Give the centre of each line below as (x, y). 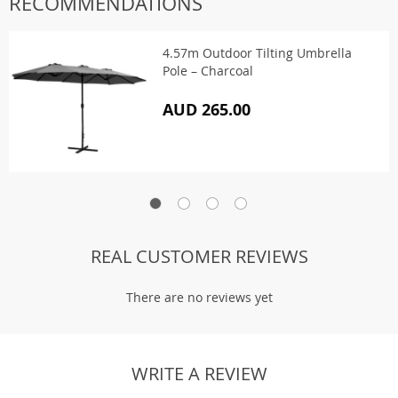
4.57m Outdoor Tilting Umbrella (257, 53)
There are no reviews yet (199, 297)
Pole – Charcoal (208, 71)
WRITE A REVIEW (199, 374)
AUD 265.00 (207, 110)
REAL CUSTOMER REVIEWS (199, 256)
